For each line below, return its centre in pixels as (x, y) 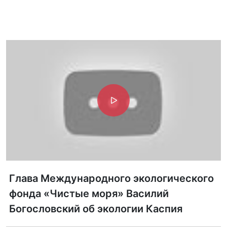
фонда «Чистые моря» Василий (89, 194)
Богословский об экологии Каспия (96, 209)
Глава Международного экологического (111, 178)
